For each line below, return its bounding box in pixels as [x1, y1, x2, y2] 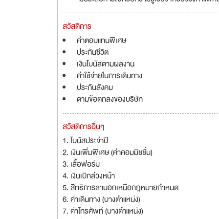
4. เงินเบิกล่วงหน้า [63, 170, 115, 182]
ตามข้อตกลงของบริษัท [77, 93, 143, 106]
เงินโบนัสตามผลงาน [77, 58, 134, 70]
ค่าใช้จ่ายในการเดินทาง [77, 69, 142, 82]
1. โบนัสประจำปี [63, 134, 108, 147]
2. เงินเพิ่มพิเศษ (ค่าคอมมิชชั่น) [63, 146, 153, 159]
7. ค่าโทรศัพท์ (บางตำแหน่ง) [63, 205, 143, 218]
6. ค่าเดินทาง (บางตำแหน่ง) [63, 193, 140, 206]
